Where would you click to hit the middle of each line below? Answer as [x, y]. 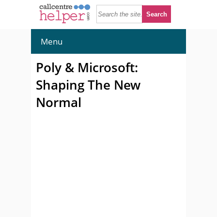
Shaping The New [88, 85]
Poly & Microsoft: [87, 67]
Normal [59, 102]
